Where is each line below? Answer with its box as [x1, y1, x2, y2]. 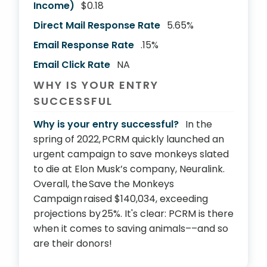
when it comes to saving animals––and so [33, 222, 228, 235]
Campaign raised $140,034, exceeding [33, 192, 208, 206]
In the [185, 117, 212, 131]
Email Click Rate [33, 58, 110, 72]
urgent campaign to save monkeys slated [33, 147, 229, 161]
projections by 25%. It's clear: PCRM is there [33, 207, 234, 221]
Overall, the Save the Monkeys [33, 177, 174, 191]
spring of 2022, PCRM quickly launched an [33, 132, 224, 146]
